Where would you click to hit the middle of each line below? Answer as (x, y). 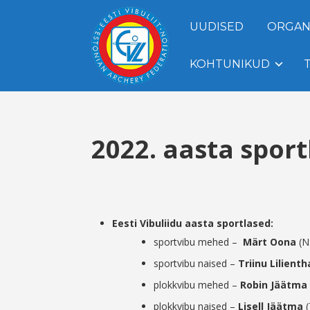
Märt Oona (270, 242)
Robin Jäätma (274, 285)
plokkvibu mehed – (197, 285)
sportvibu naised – (196, 264)
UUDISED (217, 27)
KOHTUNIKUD (230, 64)
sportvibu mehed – (198, 242)
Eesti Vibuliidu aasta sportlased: (193, 224)
